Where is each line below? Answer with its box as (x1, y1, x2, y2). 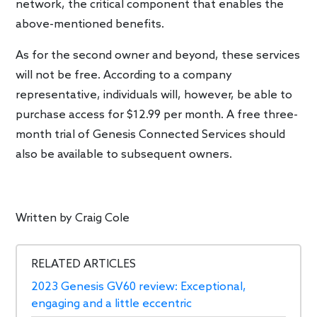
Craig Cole (75, 211, 130, 225)
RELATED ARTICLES (31, 257, 137, 271)
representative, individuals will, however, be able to (16, 88, 293, 102)
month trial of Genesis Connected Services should (16, 127, 286, 142)
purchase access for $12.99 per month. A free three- (16, 108, 299, 122)
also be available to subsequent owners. (16, 147, 233, 161)
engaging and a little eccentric (31, 296, 192, 311)
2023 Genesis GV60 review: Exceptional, (31, 279, 247, 294)
